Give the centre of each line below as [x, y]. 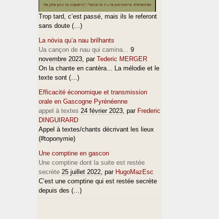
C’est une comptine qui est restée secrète [98, 181]
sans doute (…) [60, 26]
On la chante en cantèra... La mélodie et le [99, 68]
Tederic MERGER [122, 59]
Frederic [149, 111]
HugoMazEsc [134, 172]
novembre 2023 [60, 59]
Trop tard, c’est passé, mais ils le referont [98, 16]
